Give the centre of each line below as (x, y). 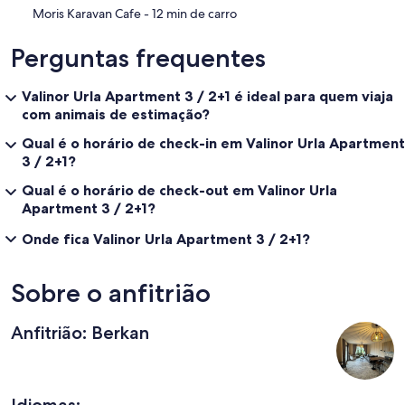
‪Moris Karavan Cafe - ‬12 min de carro (194, 13)
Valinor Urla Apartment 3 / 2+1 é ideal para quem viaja (207, 95)
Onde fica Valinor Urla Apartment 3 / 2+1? (166, 238)
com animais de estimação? (116, 113)
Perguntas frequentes (138, 57)
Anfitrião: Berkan (80, 332)
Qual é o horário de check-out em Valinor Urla (179, 189)
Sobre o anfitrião (111, 292)
